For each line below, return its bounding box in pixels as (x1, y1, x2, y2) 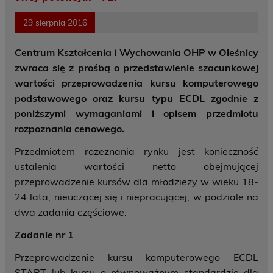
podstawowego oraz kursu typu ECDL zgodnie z (15, 92, 258, 105)
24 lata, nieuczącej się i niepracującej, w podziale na (15, 191, 258, 204)
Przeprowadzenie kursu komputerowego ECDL (15, 251, 258, 264)
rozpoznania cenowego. (15, 122, 124, 135)
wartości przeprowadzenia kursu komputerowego (15, 77, 258, 90)
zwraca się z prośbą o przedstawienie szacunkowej (15, 62, 258, 74)
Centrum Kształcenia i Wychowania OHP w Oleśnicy (15, 46, 258, 59)
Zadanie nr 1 (15, 229, 74, 241)
